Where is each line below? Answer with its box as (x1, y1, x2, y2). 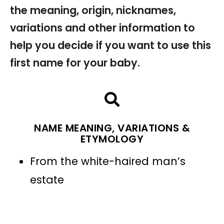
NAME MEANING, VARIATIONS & (34, 120, 190, 135)
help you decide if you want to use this (10, 37, 211, 52)
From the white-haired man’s (30, 153, 185, 168)
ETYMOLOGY (80, 131, 144, 146)
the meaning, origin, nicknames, (10, 2, 176, 17)
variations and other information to (10, 20, 195, 35)
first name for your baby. (10, 55, 140, 70)
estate (30, 172, 64, 187)
